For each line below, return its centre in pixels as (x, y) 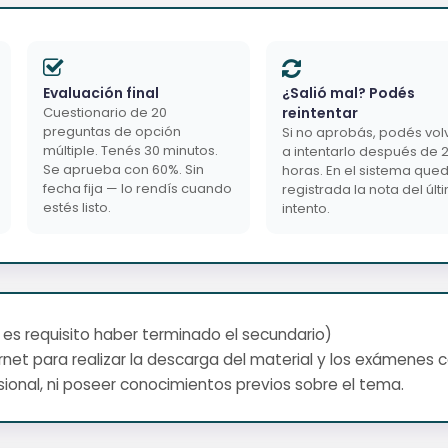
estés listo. (77, 207)
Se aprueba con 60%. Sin (123, 169)
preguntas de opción (112, 131)
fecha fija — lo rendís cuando (137, 188)
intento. (306, 208)
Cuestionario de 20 (105, 112)
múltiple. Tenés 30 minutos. (130, 150)
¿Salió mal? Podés (348, 92)
